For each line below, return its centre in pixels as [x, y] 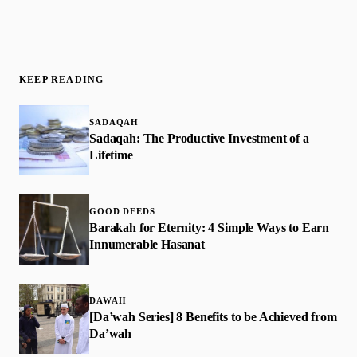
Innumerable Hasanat [147, 244]
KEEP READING [62, 79]
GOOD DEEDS [122, 211]
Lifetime [111, 155]
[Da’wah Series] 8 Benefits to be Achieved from [213, 316]
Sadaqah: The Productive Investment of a [199, 138]
